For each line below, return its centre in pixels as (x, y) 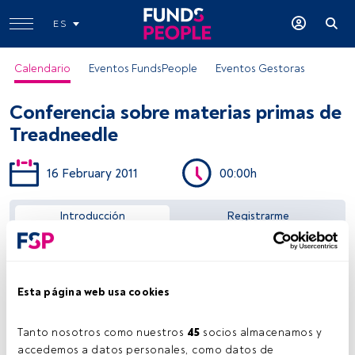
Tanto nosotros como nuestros (102, 333)
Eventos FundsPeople (143, 69)
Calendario (42, 69)
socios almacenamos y (261, 333)
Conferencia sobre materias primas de (176, 113)
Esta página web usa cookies (93, 292)
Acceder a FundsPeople (177, 195)
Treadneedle (64, 135)
